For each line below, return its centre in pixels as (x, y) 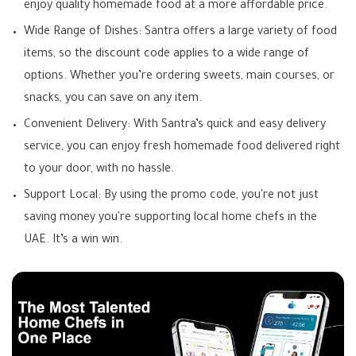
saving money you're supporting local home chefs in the (170, 219)
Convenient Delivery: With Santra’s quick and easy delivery (175, 126)
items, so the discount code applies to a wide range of (166, 55)
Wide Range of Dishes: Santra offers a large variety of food (180, 33)
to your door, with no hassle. (99, 170)
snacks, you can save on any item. (113, 99)
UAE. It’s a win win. (73, 241)
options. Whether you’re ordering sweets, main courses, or (179, 77)
